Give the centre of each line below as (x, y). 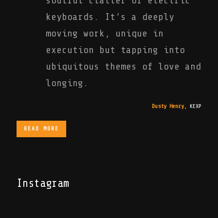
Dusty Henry (168, 106)
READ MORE (41, 129)
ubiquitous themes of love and (123, 66)
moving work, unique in (105, 33)
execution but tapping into (115, 50)
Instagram (43, 183)
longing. (67, 83)
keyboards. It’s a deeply (110, 17)
